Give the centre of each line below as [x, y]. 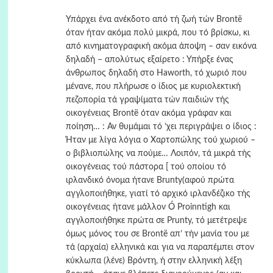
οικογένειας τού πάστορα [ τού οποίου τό [146, 167]
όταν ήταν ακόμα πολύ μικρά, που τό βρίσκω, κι [158, 33]
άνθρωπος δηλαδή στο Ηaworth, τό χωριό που [156, 73]
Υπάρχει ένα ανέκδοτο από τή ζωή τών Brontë [154, 19]
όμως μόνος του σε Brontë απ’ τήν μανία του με [157, 234]
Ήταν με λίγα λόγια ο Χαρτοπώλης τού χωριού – [160, 140]
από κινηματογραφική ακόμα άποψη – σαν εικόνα [161, 46]
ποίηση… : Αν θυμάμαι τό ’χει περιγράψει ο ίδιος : [161, 127]
